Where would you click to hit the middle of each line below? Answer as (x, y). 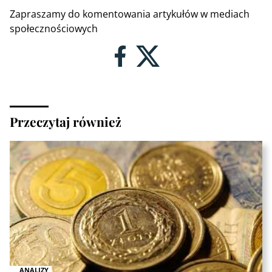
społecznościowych (54, 28)
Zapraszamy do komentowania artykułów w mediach (130, 14)
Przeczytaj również (66, 121)
